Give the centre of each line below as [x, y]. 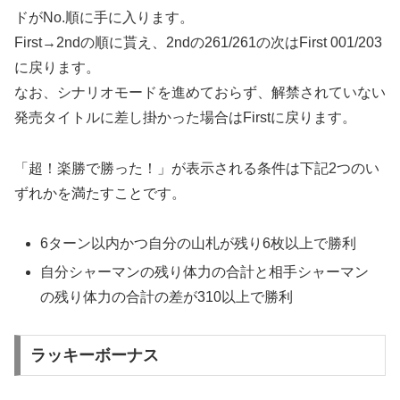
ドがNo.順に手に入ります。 [104, 17]
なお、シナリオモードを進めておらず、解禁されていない [200, 92]
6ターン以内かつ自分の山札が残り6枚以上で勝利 [199, 244]
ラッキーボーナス [94, 356]
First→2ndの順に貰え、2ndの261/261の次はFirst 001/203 [198, 42]
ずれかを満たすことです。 [100, 193]
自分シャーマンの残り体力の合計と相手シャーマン [205, 271]
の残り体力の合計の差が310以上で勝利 [167, 296]
